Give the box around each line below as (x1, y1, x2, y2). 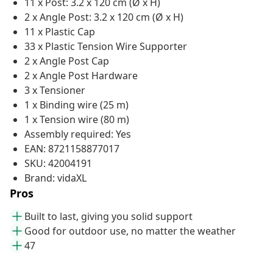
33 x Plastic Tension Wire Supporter (24, 40, 187, 54)
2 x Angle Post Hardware (24, 69, 138, 83)
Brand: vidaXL (24, 171, 87, 185)
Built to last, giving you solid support (24, 210, 193, 224)
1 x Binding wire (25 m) (24, 98, 129, 112)
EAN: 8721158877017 (24, 142, 119, 156)
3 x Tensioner (24, 83, 85, 97)
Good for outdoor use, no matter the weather (24, 224, 236, 238)
